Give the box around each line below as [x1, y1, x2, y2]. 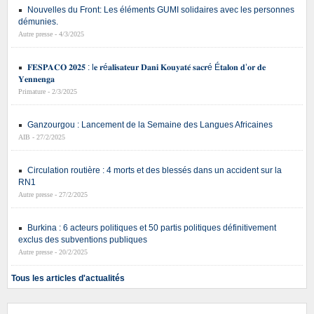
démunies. [18, 17, 58, 27]
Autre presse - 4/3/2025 [18, 30, 84, 39]
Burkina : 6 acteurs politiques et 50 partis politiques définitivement [27, 223, 276, 233]
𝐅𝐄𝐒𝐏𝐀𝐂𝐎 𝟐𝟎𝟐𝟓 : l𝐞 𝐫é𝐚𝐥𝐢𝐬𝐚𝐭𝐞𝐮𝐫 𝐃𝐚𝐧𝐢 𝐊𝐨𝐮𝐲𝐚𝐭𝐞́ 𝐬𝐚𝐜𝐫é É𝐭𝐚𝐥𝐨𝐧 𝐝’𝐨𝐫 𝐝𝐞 [27, 62, 266, 73]
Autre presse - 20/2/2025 [18, 248, 88, 257]
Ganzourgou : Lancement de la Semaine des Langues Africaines [27, 120, 273, 130]
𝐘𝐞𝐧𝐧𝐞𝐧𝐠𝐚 [18, 74, 55, 85]
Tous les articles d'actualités [11, 273, 125, 284]
